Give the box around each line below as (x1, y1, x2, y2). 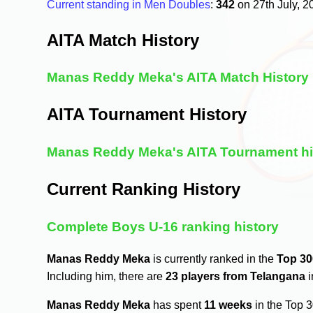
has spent (150, 298, 205, 311)
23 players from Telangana (166, 270, 306, 282)
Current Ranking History (47, 180, 241, 199)
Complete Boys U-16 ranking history (47, 219, 279, 235)
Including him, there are (47, 270, 166, 282)
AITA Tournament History (47, 105, 247, 124)
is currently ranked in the (150, 252, 277, 265)
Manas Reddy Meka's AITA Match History (47, 70, 310, 85)
